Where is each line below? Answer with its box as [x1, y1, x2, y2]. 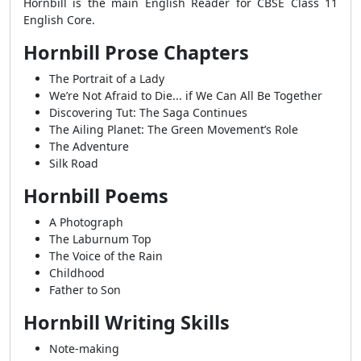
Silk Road [49, 156, 98, 171]
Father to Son [49, 282, 121, 297]
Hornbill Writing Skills [23, 309, 230, 335]
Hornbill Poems [23, 183, 168, 209]
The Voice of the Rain [49, 248, 163, 263]
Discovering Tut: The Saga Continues [49, 105, 247, 120]
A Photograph [49, 214, 123, 230]
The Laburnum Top [49, 231, 151, 247]
